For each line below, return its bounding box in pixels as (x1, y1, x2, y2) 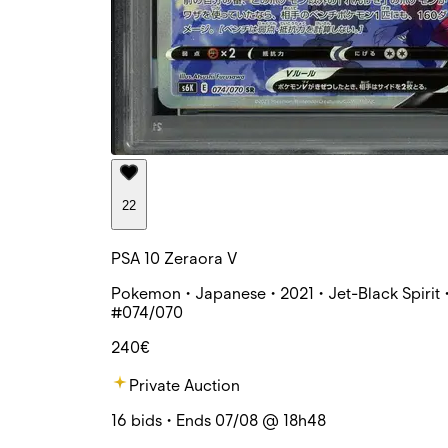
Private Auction (129, 375, 240, 395)
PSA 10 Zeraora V (111, 248, 237, 268)
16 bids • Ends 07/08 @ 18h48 (111, 410, 326, 430)
